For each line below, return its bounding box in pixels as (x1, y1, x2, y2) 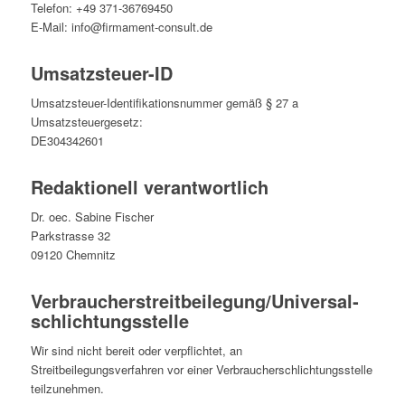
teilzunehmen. (30, 380, 104, 398)
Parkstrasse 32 (30, 227, 110, 245)
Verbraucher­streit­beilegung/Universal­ (30, 287, 359, 315)
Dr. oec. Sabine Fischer (30, 208, 154, 226)
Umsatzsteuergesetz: (30, 113, 143, 131)
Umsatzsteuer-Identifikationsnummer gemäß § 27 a (30, 94, 298, 112)
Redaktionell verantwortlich (30, 174, 268, 201)
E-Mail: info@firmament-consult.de (30, 18, 212, 36)
